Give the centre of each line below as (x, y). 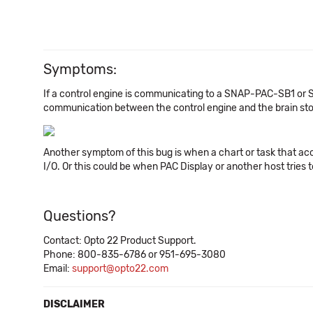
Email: (58, 269)
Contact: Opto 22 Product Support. (120, 241)
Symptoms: (80, 69)
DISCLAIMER (74, 304)
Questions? (80, 216)
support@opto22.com (120, 269)
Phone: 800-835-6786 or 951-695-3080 (134, 255)
